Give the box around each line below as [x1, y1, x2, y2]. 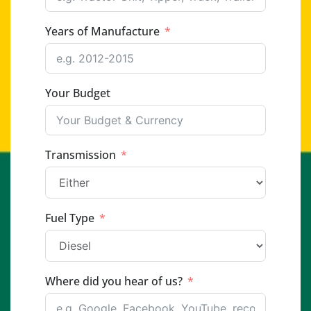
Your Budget [45, 85, 110, 101]
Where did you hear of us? [45, 274, 183, 289]
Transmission [45, 147, 116, 163]
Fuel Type [45, 210, 94, 226]
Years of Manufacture [45, 24, 160, 40]
